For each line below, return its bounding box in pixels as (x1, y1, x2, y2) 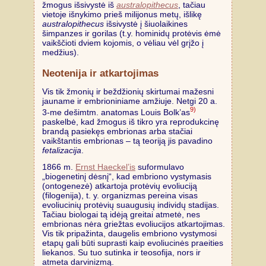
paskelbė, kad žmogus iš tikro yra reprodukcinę (42, 116, 219, 126)
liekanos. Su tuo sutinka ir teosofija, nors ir (42, 247, 201, 257)
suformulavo (135, 161, 184, 172)
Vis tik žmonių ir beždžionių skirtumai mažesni (42, 86, 214, 96)
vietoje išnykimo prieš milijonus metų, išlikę (42, 9, 202, 20)
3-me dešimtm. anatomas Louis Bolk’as (42, 107, 190, 117)
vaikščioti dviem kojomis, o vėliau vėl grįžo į (42, 38, 204, 48)
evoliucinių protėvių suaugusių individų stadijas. (42, 199, 219, 210)
